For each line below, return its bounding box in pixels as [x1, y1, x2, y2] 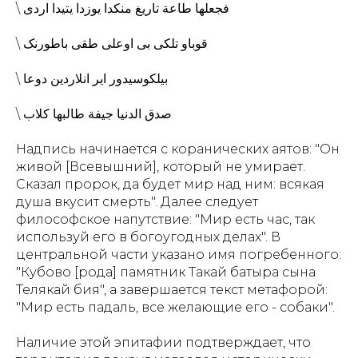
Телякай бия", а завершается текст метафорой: [16, 282, 328, 297]
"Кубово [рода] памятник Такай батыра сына [16, 265, 316, 280]
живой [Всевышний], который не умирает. [16, 159, 305, 174]
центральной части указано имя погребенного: [16, 247, 341, 262]
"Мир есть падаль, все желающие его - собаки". [16, 300, 335, 315]
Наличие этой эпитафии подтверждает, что [16, 335, 311, 350]
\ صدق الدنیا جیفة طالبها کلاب [23, 106, 172, 121]
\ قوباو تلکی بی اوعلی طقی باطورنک [23, 36, 208, 51]
